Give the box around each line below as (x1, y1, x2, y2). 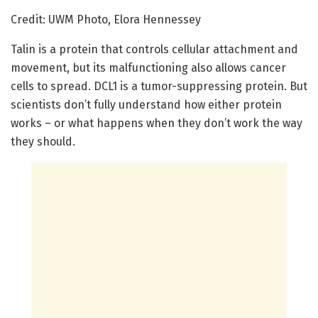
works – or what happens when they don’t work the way (11, 116, 302, 131)
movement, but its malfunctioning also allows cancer (11, 61, 286, 75)
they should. (11, 135, 75, 149)
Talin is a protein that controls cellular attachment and (11, 43, 298, 57)
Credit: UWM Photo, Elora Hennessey (11, 13, 201, 27)
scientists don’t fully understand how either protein (11, 98, 282, 112)
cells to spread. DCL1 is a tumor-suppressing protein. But (11, 79, 307, 94)
